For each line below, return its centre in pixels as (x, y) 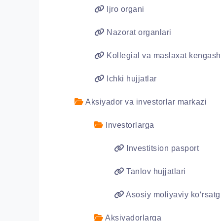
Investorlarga (129, 125)
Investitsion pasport (161, 148)
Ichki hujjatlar (130, 79)
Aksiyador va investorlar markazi (145, 102)
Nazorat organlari (138, 32)
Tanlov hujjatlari (155, 171)
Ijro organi (124, 9)
